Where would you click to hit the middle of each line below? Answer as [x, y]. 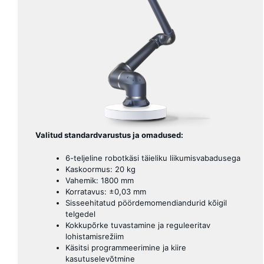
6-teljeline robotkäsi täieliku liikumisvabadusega [153, 158]
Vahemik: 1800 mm [100, 180]
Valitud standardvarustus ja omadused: [109, 135]
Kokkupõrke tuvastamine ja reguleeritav [138, 225]
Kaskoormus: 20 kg [100, 169]
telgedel [80, 214]
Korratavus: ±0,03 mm [106, 191]
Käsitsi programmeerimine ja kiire [126, 247]
